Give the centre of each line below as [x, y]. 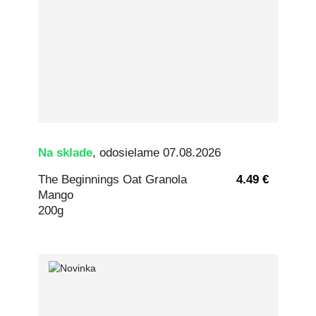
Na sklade [65, 152]
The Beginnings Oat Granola [113, 180]
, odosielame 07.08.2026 [157, 152]
